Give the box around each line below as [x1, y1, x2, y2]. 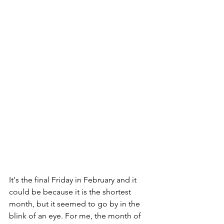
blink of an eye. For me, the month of [9, 211, 143, 220]
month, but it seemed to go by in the [9, 199, 142, 208]
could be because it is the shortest [9, 187, 133, 196]
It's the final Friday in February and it [9, 175, 138, 184]
